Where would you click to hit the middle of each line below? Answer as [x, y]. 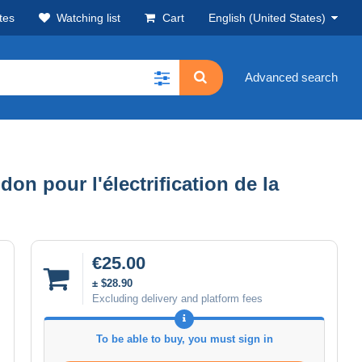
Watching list [88, 18]
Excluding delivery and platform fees [177, 298]
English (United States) [267, 18]
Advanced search [291, 78]
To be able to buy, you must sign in [184, 339]
